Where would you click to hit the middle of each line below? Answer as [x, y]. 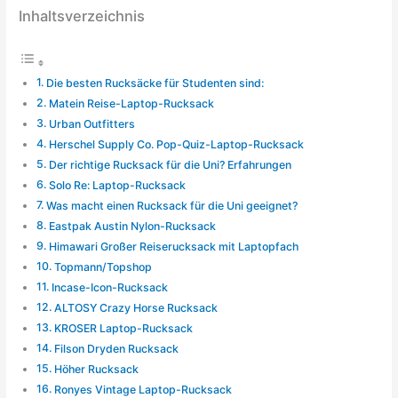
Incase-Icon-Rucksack [109, 287]
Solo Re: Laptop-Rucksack [117, 185]
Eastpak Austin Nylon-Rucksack [132, 226]
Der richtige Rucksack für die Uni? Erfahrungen [170, 164]
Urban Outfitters [92, 123]
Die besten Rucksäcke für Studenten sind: [155, 83]
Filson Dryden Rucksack [116, 348]
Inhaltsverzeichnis [82, 16]
